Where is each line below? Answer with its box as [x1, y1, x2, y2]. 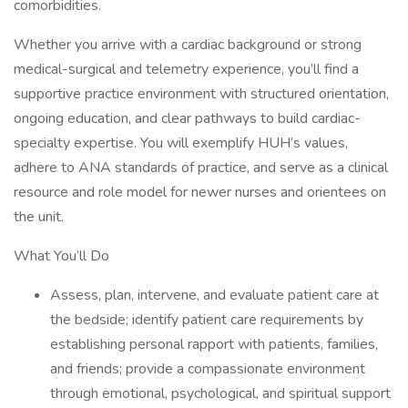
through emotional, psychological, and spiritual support [50, 383, 391, 403]
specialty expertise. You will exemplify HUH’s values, [14, 133, 348, 153]
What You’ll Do [14, 246, 109, 266]
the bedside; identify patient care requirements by [50, 310, 363, 330]
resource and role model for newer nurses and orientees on [14, 182, 386, 202]
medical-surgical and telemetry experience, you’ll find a [14, 59, 359, 79]
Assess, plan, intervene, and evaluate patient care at [50, 285, 379, 305]
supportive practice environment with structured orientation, [14, 84, 389, 104]
